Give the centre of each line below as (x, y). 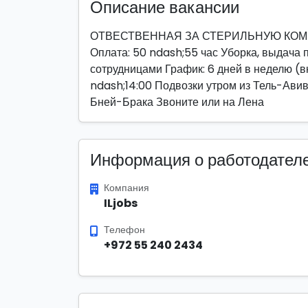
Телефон (124, 230)
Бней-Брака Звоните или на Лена (177, 102)
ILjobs (121, 203)
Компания (126, 188)
